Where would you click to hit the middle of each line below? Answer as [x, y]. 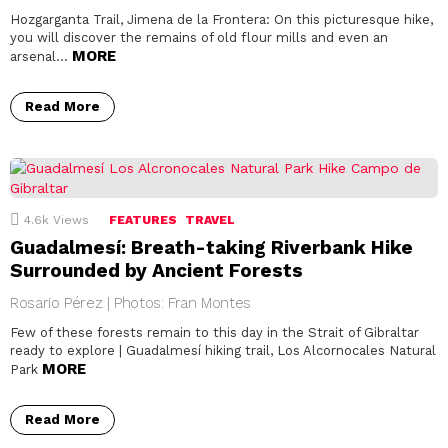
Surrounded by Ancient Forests [156, 271]
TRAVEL [210, 220]
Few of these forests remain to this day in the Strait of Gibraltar [214, 333]
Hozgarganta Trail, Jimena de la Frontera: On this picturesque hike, [221, 20]
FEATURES [143, 220]
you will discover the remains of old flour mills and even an [199, 38]
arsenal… [41, 57]
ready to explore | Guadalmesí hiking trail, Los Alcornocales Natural [223, 351]
